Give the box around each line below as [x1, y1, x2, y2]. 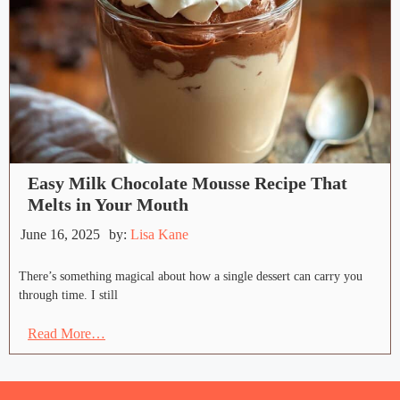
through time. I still [19, 288, 118, 303]
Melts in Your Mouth [28, 195, 188, 215]
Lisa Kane [130, 227, 188, 243]
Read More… [28, 326, 105, 342]
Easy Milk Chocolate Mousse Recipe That [28, 173, 347, 194]
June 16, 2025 [21, 227, 100, 243]
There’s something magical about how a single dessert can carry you [19, 270, 362, 284]
